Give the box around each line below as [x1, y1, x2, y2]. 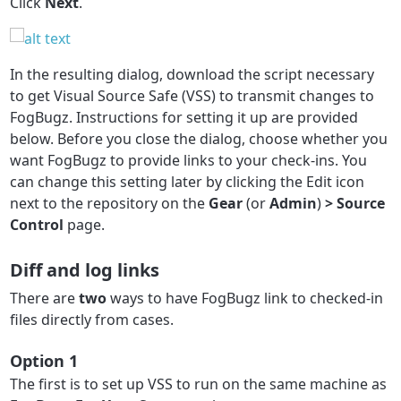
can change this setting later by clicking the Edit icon [10, 171, 365, 192]
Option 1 [10, 350, 79, 372]
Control [10, 214, 64, 235]
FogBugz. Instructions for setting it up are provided [10, 107, 359, 127]
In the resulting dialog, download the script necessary [10, 64, 375, 84]
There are [10, 287, 80, 308]
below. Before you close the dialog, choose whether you [10, 128, 388, 149]
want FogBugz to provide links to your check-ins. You [10, 149, 368, 170]
